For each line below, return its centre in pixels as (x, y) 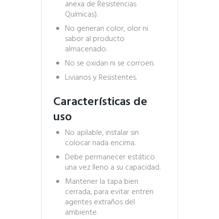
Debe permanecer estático (110, 158)
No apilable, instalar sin (102, 133)
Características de (100, 102)
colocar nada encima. (100, 143)
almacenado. (86, 50)
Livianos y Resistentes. (101, 78)
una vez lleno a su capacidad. (113, 168)
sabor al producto (95, 39)
